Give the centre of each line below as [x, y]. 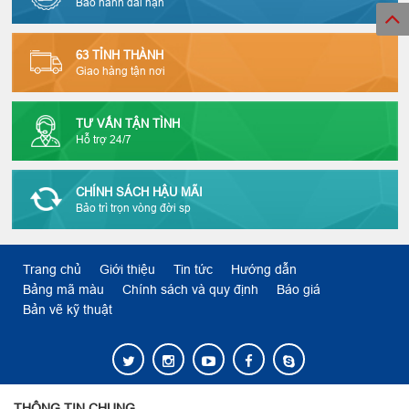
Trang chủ [52, 270]
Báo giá [299, 290]
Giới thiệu [127, 270]
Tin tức [193, 270]
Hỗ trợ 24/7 [103, 139]
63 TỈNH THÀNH [119, 54]
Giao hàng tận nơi [120, 70]
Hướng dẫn [264, 270]
